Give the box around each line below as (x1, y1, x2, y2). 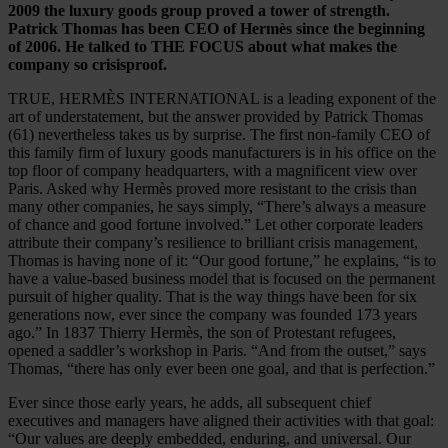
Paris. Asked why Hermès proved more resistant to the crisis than (8, 180, 417, 198)
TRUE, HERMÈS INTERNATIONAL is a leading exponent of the (8, 90, 436, 108)
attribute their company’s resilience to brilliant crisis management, (8, 234, 418, 252)
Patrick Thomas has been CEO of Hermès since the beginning (8, 20, 425, 38)
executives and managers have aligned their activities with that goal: (8, 412, 434, 430)
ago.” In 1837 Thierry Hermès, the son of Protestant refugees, (8, 324, 396, 342)
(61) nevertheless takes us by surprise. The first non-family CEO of (8, 126, 430, 144)
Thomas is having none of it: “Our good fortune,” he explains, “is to (8, 252, 436, 270)
